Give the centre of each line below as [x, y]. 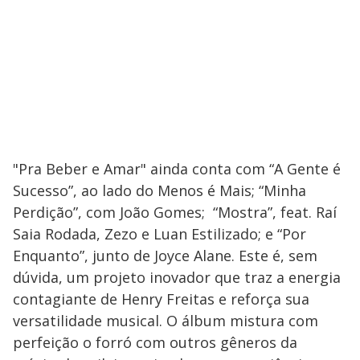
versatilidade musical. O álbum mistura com [166, 320]
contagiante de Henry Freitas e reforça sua [161, 299]
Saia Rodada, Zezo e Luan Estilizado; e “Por [160, 233]
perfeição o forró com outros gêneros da [155, 342]
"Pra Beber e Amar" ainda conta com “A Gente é [177, 168]
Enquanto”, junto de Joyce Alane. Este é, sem [165, 255]
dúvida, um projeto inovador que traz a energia [177, 277]
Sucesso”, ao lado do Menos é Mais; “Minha [160, 190]
